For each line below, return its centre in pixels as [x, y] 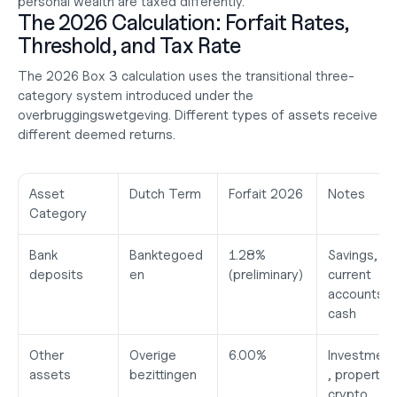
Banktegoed [166, 255]
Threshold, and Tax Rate [129, 46]
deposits [56, 275]
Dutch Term [165, 194]
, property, [359, 375]
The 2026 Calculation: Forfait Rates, [183, 23]
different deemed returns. [97, 135]
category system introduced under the [136, 96]
